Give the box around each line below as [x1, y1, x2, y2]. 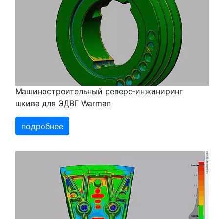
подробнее [22, 121, 63, 131]
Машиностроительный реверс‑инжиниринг [15, 87, 183, 97]
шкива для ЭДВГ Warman [15, 98, 111, 109]
